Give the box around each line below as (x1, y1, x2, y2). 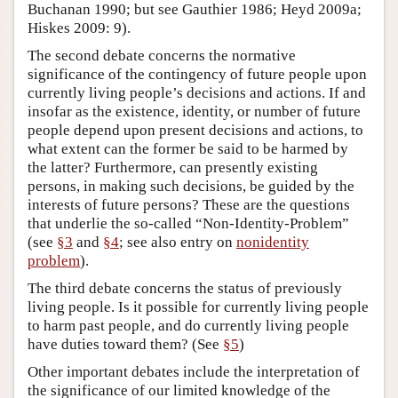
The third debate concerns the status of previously (28, 279, 342, 297)
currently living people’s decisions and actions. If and (28, 84, 366, 101)
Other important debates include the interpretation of (28, 362, 360, 380)
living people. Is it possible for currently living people (28, 298, 369, 315)
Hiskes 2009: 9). (28, 19, 131, 36)
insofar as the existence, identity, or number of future (28, 102, 361, 120)
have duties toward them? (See (28, 335, 223, 353)
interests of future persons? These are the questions (28, 195, 350, 213)
